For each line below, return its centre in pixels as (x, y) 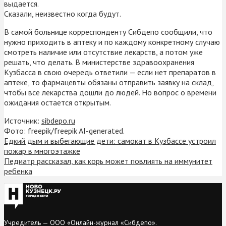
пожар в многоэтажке (42, 151)
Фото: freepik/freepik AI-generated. (64, 130)
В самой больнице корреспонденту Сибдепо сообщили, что (108, 32)
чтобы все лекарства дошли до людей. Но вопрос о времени (110, 92)
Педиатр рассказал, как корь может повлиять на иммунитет (108, 161)
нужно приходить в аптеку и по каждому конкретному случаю (112, 42)
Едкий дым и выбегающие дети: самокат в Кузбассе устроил (110, 140)
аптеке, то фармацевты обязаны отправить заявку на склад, (109, 82)
